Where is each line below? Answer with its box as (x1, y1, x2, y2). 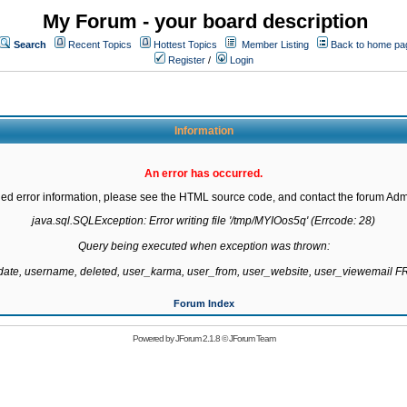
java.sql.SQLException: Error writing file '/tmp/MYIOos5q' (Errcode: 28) (32, 214, 375, 227)
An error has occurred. (144, 167, 263, 180)
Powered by (132, 333, 175, 343)
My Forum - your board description (43, 10, 368, 33)
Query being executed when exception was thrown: (77, 240, 330, 253)
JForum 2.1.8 (174, 333, 220, 343)
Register (165, 55, 205, 65)
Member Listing (242, 39, 309, 50)
